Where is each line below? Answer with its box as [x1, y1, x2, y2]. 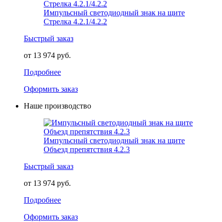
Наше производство [24, 102, 91, 111]
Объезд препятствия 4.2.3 [44, 145, 130, 154]
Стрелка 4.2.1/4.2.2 [44, 17, 107, 26]
